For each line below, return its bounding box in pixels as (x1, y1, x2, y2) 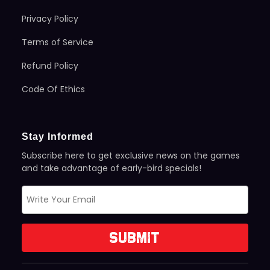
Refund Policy (22, 59, 78, 72)
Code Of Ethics (22, 83, 85, 95)
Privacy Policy (22, 12, 78, 25)
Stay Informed (22, 131, 93, 142)
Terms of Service (22, 36, 93, 48)
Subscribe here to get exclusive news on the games (22, 149, 240, 162)
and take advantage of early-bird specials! (22, 162, 201, 174)
